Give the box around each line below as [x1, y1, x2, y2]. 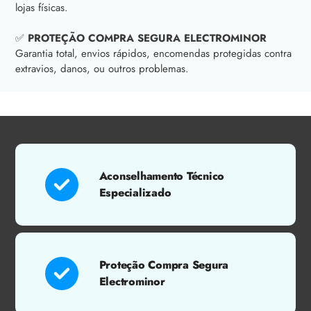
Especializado [99, 184, 171, 201]
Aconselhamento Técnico [99, 167, 225, 184]
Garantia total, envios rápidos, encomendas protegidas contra [15, 45, 292, 61]
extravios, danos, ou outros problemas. [15, 60, 189, 76]
